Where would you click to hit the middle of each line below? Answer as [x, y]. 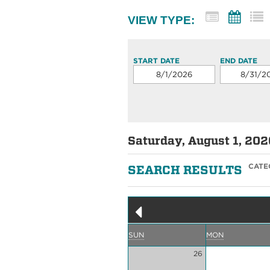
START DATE [157, 60]
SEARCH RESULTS [185, 170]
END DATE [239, 60]
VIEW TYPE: [161, 20]
